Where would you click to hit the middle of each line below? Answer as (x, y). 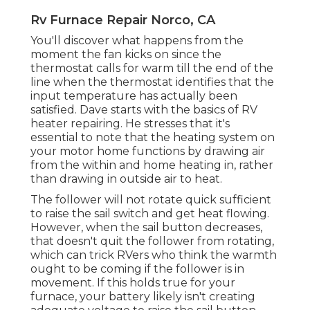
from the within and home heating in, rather (152, 165)
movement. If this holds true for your (133, 282)
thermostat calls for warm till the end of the (152, 68)
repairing (95, 123)
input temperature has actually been (134, 95)
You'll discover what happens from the (137, 40)
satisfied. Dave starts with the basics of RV (144, 109)
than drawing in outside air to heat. (126, 179)
